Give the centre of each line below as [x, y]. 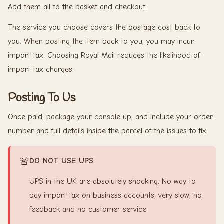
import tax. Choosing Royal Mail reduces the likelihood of [104, 56]
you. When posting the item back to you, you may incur [101, 42]
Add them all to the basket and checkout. [77, 7]
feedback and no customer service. [89, 209]
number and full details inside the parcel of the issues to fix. [108, 131]
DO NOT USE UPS [61, 161]
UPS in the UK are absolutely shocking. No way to [113, 181]
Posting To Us [42, 98]
